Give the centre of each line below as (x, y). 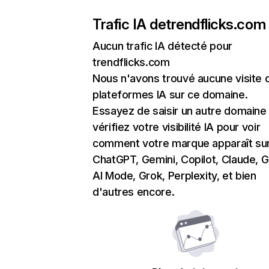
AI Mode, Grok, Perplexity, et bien (174, 176)
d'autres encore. (134, 192)
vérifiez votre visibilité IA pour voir (177, 127)
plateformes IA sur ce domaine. (170, 95)
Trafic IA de (129, 24)
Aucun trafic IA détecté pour (162, 46)
